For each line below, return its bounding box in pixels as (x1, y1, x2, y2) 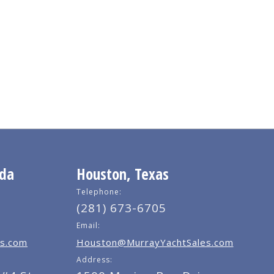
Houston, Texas (76, 163, 169, 185)
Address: (76, 254, 113, 265)
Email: (76, 220, 100, 231)
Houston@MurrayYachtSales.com (76, 236, 234, 249)
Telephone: (76, 187, 122, 198)
